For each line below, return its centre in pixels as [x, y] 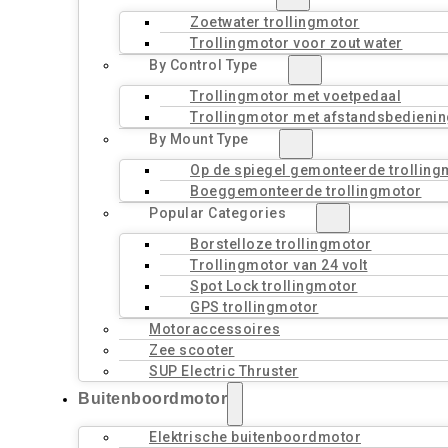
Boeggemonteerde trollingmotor [306, 191]
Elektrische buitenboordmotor [255, 437]
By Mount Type [199, 139]
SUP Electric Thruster [224, 371]
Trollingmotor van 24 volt [279, 265]
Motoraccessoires [214, 329]
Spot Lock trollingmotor [274, 286]
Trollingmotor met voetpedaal [295, 96]
